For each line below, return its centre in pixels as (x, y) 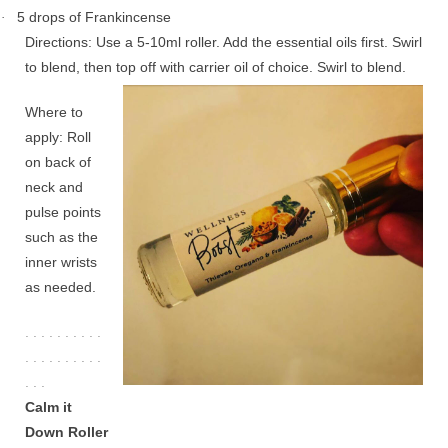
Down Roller (66, 432)
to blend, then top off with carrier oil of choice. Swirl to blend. (215, 67)
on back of (58, 162)
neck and (54, 187)
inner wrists (61, 262)
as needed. (60, 287)
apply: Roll (58, 137)
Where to (54, 112)
